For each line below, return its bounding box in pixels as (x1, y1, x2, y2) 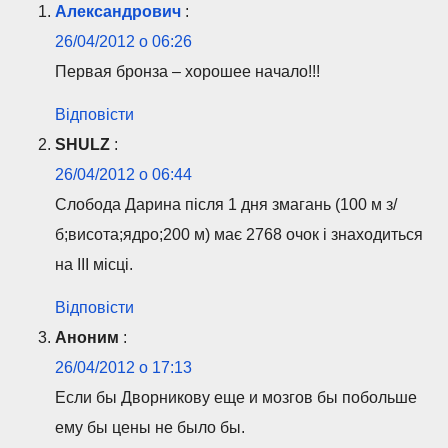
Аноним (55, 329, 119, 347)
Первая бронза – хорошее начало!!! (55, 63, 320, 81)
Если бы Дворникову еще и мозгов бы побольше (55, 389, 417, 407)
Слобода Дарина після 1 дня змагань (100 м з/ (55, 196, 397, 214)
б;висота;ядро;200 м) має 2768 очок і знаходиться (55, 226, 423, 244)
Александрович (55, 3, 181, 21)
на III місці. (55, 256, 133, 274)
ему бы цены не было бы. (55, 419, 245, 437)
